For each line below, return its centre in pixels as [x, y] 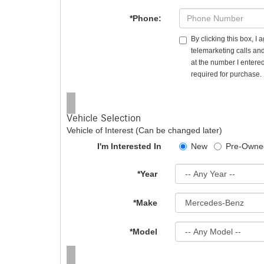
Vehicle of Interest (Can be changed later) [144, 130]
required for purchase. [227, 74]
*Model [143, 232]
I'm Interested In [130, 146]
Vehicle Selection [104, 118]
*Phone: [146, 18]
